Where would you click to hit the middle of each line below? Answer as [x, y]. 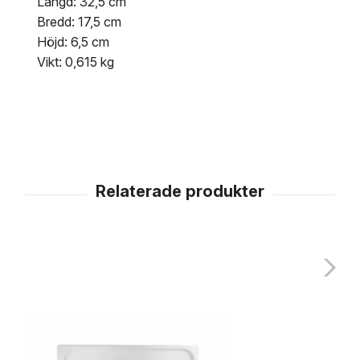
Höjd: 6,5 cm [73, 42]
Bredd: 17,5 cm [79, 22]
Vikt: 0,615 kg [76, 62]
